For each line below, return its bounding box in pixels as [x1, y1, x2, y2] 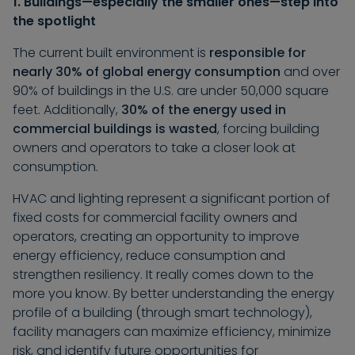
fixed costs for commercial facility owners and [13, 208, 297, 227]
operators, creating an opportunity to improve [13, 227, 300, 246]
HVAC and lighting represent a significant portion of [13, 189, 330, 208]
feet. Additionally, [13, 101, 121, 120]
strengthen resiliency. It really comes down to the [13, 265, 314, 284]
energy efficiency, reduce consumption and [13, 246, 285, 265]
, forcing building [217, 120, 319, 139]
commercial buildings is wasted [13, 120, 217, 139]
